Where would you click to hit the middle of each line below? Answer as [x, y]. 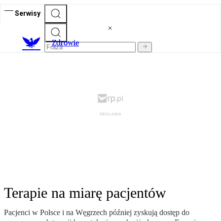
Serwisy [28, 13]
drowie [68, 43]
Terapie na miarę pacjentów [85, 193]
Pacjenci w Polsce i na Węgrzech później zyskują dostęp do [97, 213]
